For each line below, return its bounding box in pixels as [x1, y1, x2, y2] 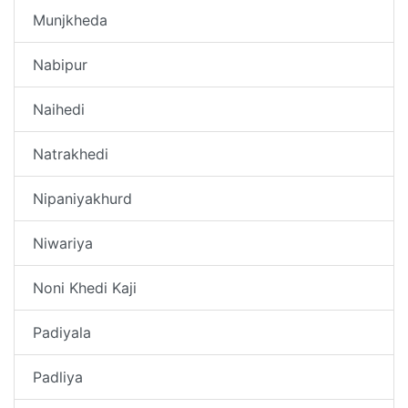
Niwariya [33, 233, 93, 252]
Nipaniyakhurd [33, 189, 132, 208]
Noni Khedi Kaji [33, 278, 137, 297]
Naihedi [33, 99, 85, 118]
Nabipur [33, 55, 87, 74]
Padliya [33, 367, 83, 386]
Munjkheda [33, 10, 107, 29]
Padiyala [33, 322, 91, 342]
